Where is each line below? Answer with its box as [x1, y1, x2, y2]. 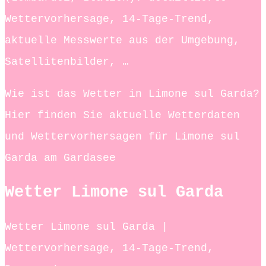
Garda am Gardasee [5, 151, 116, 164]
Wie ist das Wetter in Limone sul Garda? [5, 87, 259, 100]
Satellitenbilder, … [5, 55, 129, 68]
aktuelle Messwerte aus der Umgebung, [5, 34, 240, 46]
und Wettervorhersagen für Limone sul [5, 130, 240, 142]
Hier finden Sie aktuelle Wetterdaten [5, 109, 240, 121]
